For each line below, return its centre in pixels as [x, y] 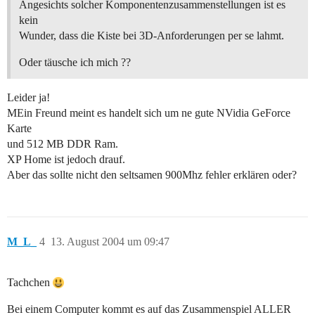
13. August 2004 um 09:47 [110, 242]
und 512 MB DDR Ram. [63, 144]
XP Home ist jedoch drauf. [66, 160]
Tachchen [30, 283]
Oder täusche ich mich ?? [75, 63]
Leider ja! [28, 98]
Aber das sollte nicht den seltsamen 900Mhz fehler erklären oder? [152, 175]
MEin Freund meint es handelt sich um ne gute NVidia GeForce [149, 113]
